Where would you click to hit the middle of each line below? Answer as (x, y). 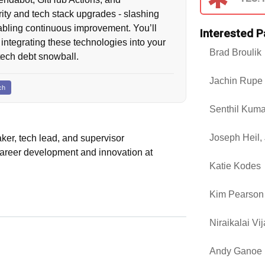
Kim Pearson (236, 194)
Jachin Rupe (236, 80)
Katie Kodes (235, 166)
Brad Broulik (235, 52)
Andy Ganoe (235, 251)
